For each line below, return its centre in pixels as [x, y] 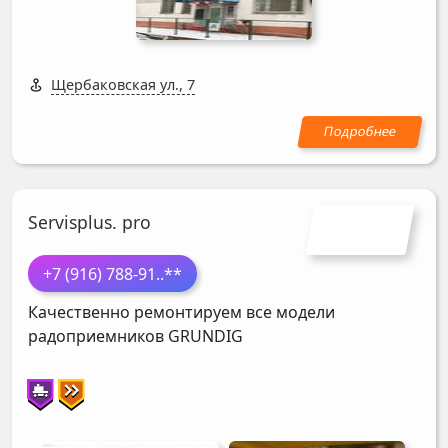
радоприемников [98, 336]
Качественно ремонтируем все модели [181, 312]
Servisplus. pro [89, 221]
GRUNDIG [205, 336]
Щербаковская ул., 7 [123, 85]
